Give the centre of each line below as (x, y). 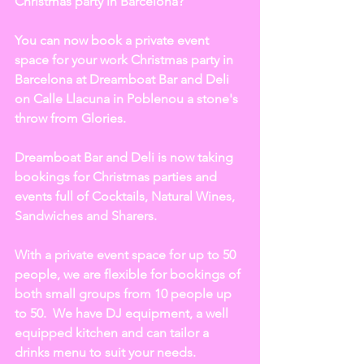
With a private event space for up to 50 (127, 255)
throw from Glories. (72, 118)
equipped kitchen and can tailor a (113, 333)
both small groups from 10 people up (125, 294)
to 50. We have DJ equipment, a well (123, 313)
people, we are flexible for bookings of (129, 274)
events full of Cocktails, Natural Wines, (126, 196)
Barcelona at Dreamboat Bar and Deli (123, 79)
